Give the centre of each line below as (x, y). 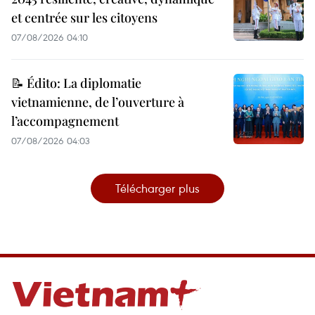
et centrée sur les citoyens (84, 18)
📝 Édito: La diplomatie (76, 83)
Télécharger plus (157, 188)
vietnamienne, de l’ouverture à (98, 102)
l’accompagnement (65, 121)
